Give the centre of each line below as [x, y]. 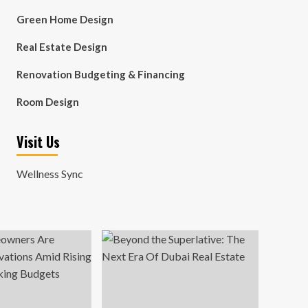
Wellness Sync [49, 174]
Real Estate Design [62, 47]
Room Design [47, 102]
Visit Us [38, 142]
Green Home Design [65, 19]
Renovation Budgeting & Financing [100, 74]
